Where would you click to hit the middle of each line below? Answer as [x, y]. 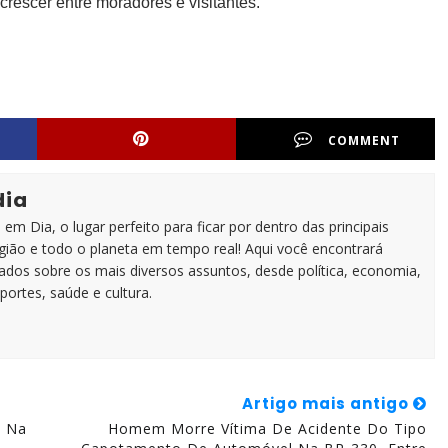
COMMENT [364, 140]
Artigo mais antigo [327, 403]
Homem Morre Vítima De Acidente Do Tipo [267, 428]
